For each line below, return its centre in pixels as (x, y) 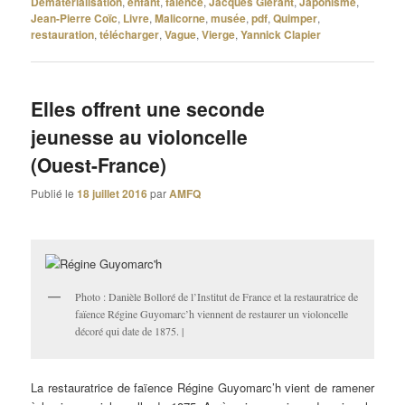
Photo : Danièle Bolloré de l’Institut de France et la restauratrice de (217, 296)
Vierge (219, 35)
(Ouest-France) (99, 165)
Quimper (296, 19)
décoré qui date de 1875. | (130, 330)
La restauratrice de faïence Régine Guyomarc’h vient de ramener (202, 388)
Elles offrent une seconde (148, 109)
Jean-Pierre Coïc (75, 19)
